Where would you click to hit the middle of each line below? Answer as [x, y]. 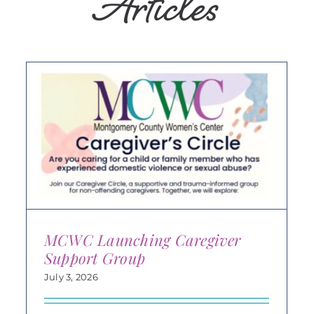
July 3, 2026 [71, 277]
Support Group [95, 258]
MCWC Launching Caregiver [142, 239]
